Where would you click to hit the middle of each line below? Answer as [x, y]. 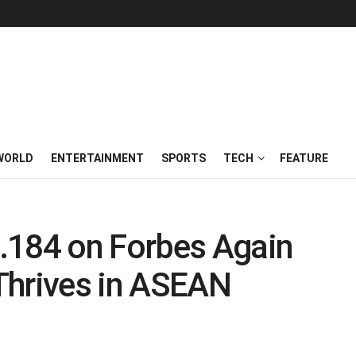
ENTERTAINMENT [97, 158]
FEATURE [304, 158]
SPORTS [184, 158]
